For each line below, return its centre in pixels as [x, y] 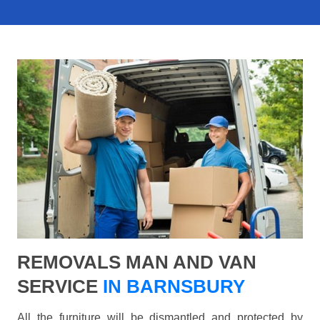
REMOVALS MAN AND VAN [137, 262]
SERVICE [57, 287]
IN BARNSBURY [171, 287]
